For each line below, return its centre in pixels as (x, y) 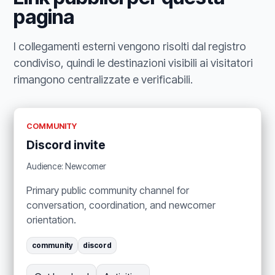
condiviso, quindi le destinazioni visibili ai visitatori (134, 63)
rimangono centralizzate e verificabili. (103, 80)
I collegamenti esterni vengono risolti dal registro (130, 47)
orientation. (52, 219)
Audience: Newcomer (67, 166)
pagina (44, 17)
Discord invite (66, 145)
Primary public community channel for (108, 190)
